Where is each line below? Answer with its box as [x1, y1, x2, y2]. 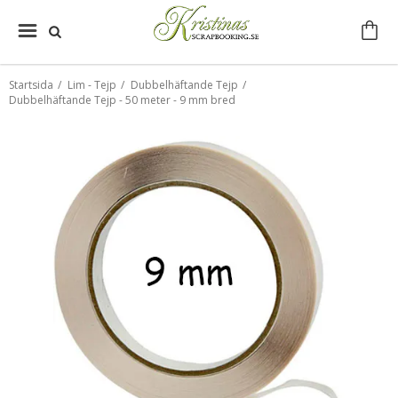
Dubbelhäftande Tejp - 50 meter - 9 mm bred [9, 92, 235, 107]
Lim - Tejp [68, 77, 116, 92]
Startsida [9, 77, 53, 92]
